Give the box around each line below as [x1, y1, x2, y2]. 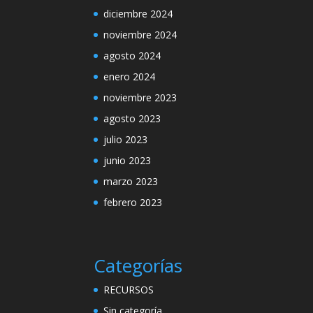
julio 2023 [103, 132, 148, 146]
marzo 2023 [103, 174, 159, 188]
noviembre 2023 [103, 90, 177, 104]
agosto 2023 [103, 111, 161, 125]
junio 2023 [103, 153, 152, 167]
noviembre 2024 [103, 27, 177, 41]
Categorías [94, 252, 183, 278]
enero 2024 [103, 69, 156, 83]
